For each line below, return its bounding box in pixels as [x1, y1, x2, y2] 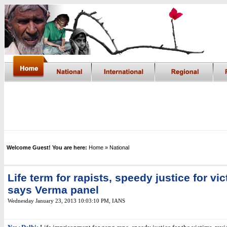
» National [105, 144, 129, 150]
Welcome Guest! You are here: [7, 144, 87, 150]
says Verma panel [8, 184, 99, 196]
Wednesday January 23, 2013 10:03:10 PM [8, 198, 109, 204]
